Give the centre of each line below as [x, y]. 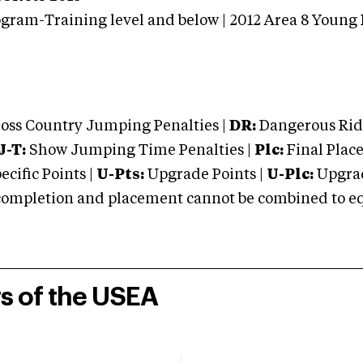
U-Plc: [290, 175]
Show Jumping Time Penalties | [139, 151]
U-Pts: [120, 175]
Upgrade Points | [207, 175]
